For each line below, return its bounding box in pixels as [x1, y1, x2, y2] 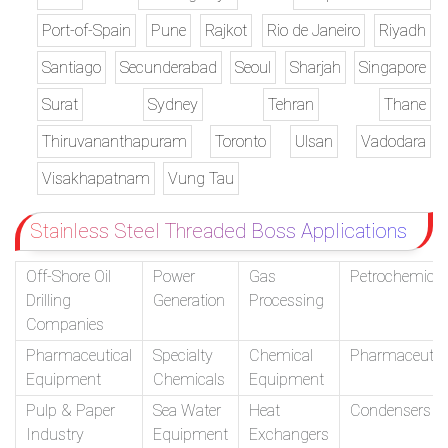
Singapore [359, 57, 426, 77]
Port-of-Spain [42, 20, 131, 40]
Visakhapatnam [42, 168, 150, 188]
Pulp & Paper [26, 400, 115, 420]
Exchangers [249, 424, 329, 444]
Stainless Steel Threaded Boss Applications [30, 218, 407, 243]
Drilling [26, 290, 71, 310]
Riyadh [379, 20, 426, 40]
